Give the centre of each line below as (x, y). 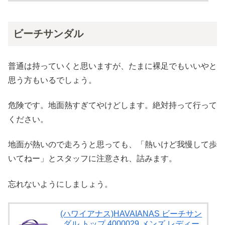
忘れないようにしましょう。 (60, 184)
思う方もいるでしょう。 (52, 80)
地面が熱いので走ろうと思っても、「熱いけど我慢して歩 (113, 145)
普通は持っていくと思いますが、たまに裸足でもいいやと (113, 66)
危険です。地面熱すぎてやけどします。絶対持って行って (113, 105)
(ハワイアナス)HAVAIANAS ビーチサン (131, 214)
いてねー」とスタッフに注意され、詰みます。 (92, 159)
